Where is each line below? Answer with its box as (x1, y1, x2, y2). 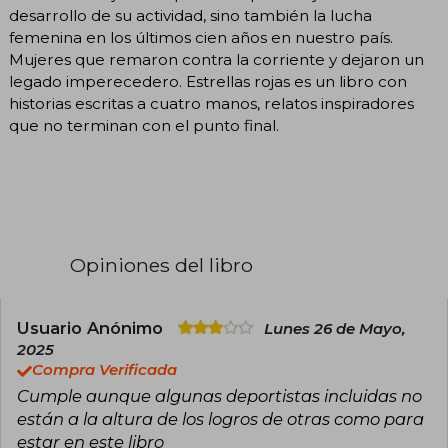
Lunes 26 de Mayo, (264, 320, 406, 339)
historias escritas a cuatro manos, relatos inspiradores (9, 94, 414, 114)
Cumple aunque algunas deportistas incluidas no (17, 386, 422, 407)
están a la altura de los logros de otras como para (17, 409, 424, 430)
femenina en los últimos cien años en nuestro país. (9, 28, 393, 48)
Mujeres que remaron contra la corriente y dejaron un (9, 50, 424, 70)
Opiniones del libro (70, 253, 253, 278)
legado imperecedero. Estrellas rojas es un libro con (9, 72, 407, 92)
